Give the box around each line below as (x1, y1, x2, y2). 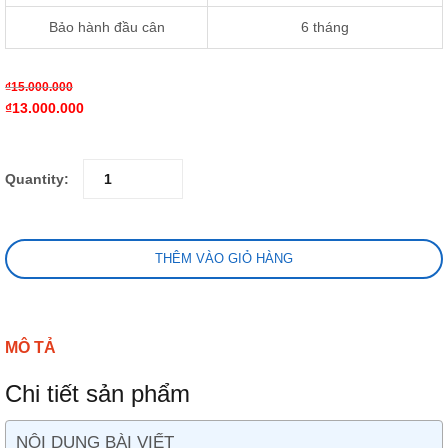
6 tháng (301, 19, 349, 35)
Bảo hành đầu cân (48, 19, 165, 35)
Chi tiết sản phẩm (5, 379, 190, 407)
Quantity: (5, 170, 69, 187)
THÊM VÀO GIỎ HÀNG (155, 250, 293, 266)
